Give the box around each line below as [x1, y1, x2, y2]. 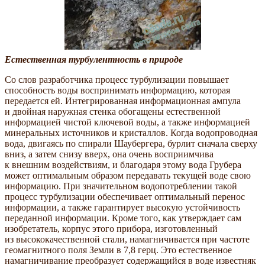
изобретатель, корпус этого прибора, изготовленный [5, 224, 218, 234]
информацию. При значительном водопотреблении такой [5, 181, 237, 192]
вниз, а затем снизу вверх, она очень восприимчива [5, 149, 214, 160]
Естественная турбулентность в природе [5, 54, 183, 65]
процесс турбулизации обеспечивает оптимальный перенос [5, 192, 245, 202]
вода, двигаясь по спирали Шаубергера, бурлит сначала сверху [5, 138, 257, 149]
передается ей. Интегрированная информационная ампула [5, 96, 241, 106]
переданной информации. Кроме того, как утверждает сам [5, 213, 241, 224]
